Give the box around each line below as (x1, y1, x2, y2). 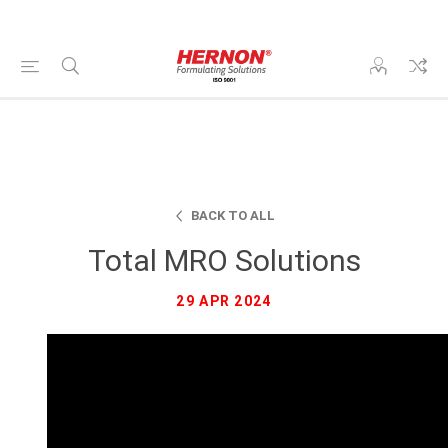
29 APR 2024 (176, 293, 272, 309)
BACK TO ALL (190, 208, 275, 223)
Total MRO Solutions (87, 243, 361, 278)
